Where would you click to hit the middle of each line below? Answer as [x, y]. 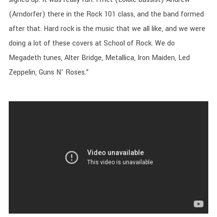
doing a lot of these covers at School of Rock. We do [92, 43]
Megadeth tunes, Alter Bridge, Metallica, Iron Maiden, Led [99, 58]
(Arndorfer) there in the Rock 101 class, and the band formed [106, 14]
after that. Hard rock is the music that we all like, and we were [107, 29]
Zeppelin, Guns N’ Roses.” [48, 72]
